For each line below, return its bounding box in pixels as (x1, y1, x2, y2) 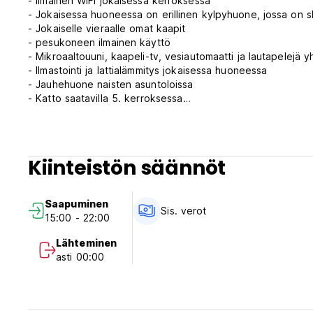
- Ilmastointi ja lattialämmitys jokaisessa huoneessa (28, 64, 268, 77)
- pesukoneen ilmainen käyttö (28, 36, 170, 49)
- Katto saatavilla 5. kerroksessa (28, 92, 183, 105)
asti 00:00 (56, 251, 104, 263)
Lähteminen (56, 237, 117, 249)
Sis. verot (161, 205, 207, 217)
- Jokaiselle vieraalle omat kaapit (28, 22, 186, 35)
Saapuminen (45, 198, 108, 210)
